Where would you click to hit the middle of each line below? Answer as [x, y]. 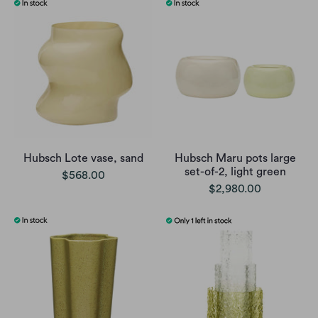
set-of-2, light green [235, 171]
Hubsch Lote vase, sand [83, 158]
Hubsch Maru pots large [235, 158]
